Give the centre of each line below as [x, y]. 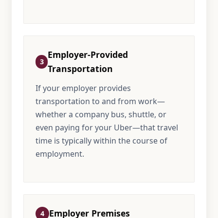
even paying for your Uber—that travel [107, 127]
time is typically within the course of [101, 141]
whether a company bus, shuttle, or [101, 114]
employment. [60, 154]
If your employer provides [83, 88]
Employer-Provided [88, 54]
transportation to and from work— [100, 101]
